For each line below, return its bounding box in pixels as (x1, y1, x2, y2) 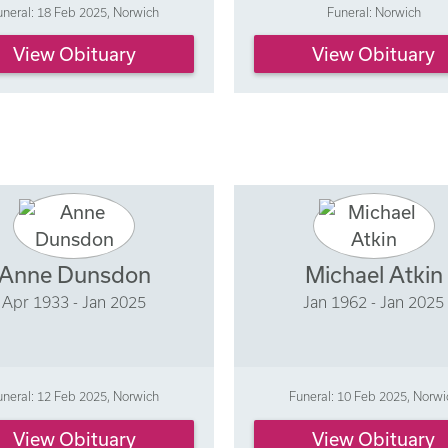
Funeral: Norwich (326, 4, 421, 19)
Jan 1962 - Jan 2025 (303, 292, 445, 311)
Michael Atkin (304, 261, 443, 287)
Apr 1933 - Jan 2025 (2, 292, 147, 311)
